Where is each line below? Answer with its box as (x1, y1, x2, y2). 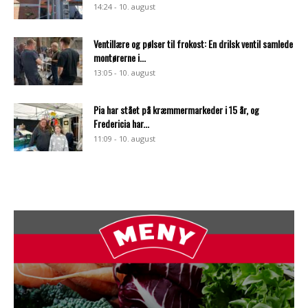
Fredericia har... (93, 116, 149, 131)
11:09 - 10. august (93, 133, 155, 144)
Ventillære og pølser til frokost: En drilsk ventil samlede (93, 36, 293, 52)
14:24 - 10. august (93, 1, 155, 12)
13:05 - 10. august (93, 67, 155, 78)
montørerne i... (93, 50, 146, 65)
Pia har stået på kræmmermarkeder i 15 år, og (93, 102, 259, 118)
